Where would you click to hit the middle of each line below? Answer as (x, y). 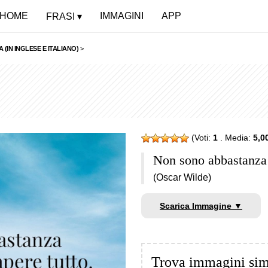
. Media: (235, 138)
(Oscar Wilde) (182, 178)
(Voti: (201, 138)
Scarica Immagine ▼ (201, 206)
